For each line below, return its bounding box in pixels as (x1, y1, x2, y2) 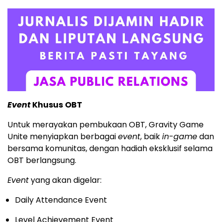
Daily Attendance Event (15, 194, 107, 206)
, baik (140, 130, 162, 142)
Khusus (31, 99, 63, 111)
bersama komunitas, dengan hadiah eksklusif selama (7, 142, 213, 154)
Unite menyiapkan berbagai (7, 130, 118, 142)
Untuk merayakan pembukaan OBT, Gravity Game (7, 118, 204, 130)
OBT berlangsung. (7, 154, 76, 166)
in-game (162, 130, 197, 142)
